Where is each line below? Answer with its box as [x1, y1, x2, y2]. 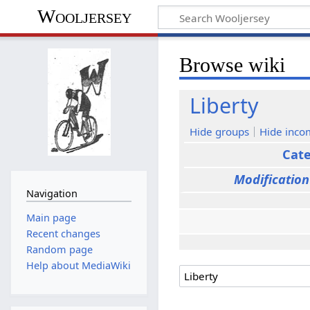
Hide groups [190, 124, 250, 138]
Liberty [190, 91, 259, 120]
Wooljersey [37, 6, 131, 28]
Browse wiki [179, 53, 286, 77]
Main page [26, 210, 76, 224]
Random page [26, 243, 93, 257]
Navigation [26, 187, 77, 201]
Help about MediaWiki [26, 259, 131, 273]
